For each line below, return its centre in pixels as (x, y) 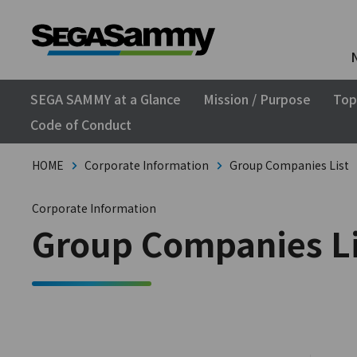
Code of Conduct (81, 124)
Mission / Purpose (257, 99)
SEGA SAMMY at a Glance (106, 99)
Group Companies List (289, 165)
